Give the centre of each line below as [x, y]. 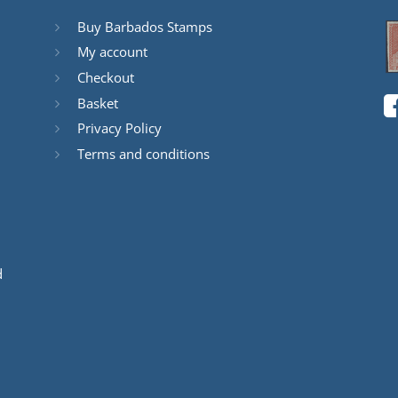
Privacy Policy [119, 128]
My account [112, 52]
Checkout [105, 77]
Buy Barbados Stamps [144, 26]
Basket [97, 103]
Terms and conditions [143, 153]
